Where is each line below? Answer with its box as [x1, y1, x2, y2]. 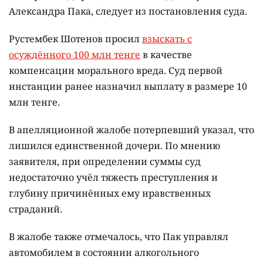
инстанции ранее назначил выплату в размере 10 [9, 80, 247, 93]
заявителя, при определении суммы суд [9, 155, 201, 168]
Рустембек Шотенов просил [9, 32, 142, 46]
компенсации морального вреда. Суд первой [9, 64, 222, 77]
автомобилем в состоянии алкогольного [9, 246, 199, 259]
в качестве [140, 48, 192, 62]
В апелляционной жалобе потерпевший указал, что [9, 123, 254, 137]
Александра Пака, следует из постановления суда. [9, 5, 247, 18]
